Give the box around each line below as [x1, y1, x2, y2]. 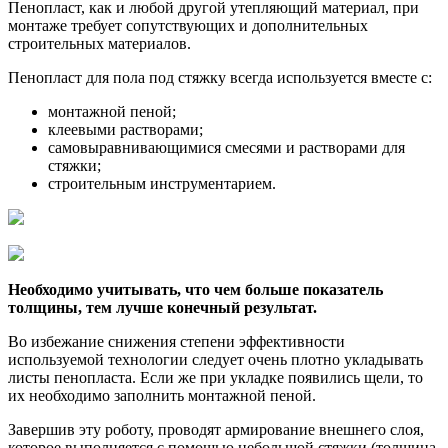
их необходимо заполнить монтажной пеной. [8, 386, 316, 404]
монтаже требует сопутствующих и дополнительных [8, 16, 368, 34]
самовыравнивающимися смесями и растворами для [48, 138, 405, 156]
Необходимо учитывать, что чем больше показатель [8, 280, 383, 298]
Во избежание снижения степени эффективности [8, 332, 345, 350]
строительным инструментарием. [48, 174, 276, 192]
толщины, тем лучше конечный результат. [8, 298, 317, 316]
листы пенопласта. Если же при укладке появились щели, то [8, 368, 423, 386]
